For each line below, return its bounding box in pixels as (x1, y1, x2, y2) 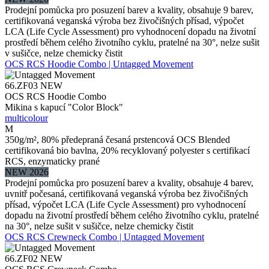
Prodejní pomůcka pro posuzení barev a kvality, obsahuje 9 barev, (5, 4, 253, 15)
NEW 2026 (5, 166, 49, 177)
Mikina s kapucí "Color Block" (5, 101, 123, 112)
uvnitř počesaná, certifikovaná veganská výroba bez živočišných (5, 188, 248, 199)
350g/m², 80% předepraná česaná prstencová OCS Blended (5, 134, 230, 145)
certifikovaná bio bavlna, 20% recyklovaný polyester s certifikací (5, 145, 250, 156)
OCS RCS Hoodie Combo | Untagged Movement (5, 58, 193, 69)
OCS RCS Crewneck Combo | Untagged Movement (5, 231, 204, 242)
